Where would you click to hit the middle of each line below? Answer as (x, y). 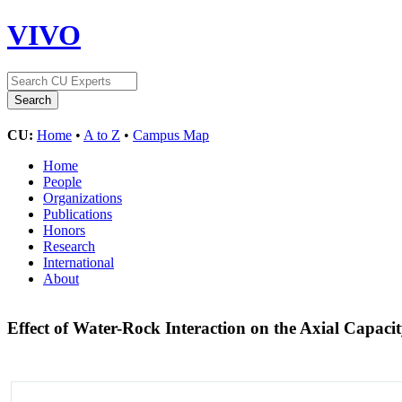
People (62, 181)
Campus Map (171, 135)
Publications (78, 214)
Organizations (83, 197)
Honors (64, 230)
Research (69, 246)
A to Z (102, 135)
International (79, 262)
